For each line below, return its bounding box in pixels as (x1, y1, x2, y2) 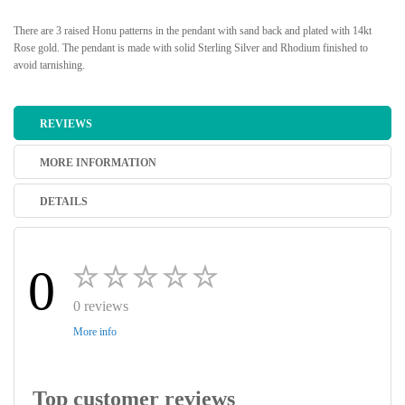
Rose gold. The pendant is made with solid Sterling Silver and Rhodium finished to (14, 42, 368, 54)
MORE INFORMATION (40, 156, 156, 169)
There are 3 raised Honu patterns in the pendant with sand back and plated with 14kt (14, 24, 372, 37)
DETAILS (40, 195, 88, 208)
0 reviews (73, 298, 128, 314)
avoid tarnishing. (14, 59, 85, 71)
